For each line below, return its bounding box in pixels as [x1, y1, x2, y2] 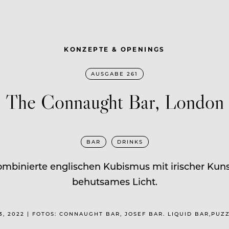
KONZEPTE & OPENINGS [64, 44, 165, 53]
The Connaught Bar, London [5, 88, 224, 114]
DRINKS [117, 138, 143, 145]
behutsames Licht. [72, 175, 157, 188]
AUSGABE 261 [91, 70, 138, 77]
